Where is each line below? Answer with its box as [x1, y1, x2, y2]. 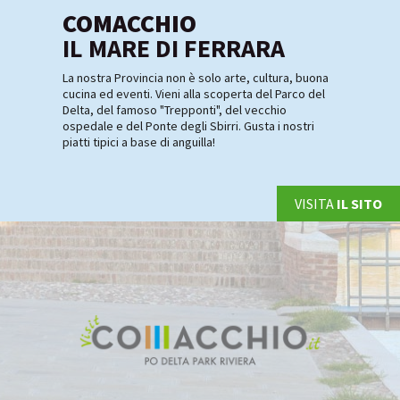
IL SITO [337, 195, 382, 213]
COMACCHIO [62, 7, 196, 40]
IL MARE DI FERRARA [62, 32, 285, 65]
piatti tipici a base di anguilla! [62, 134, 215, 151]
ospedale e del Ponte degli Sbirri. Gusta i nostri [62, 118, 314, 135]
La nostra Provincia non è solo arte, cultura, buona [62, 70, 329, 87]
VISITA [295, 195, 337, 213]
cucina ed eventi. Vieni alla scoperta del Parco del [62, 86, 325, 103]
